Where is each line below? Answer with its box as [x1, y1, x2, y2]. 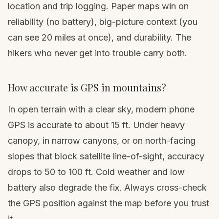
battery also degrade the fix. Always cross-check [8, 182, 207, 193]
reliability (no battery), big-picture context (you [8, 17, 197, 27]
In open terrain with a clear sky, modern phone [8, 104, 195, 115]
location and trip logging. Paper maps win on [8, 1, 189, 12]
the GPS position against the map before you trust [8, 198, 209, 209]
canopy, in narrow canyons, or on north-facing [8, 135, 196, 146]
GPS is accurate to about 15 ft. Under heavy [8, 120, 185, 131]
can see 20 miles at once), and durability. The [8, 32, 191, 43]
